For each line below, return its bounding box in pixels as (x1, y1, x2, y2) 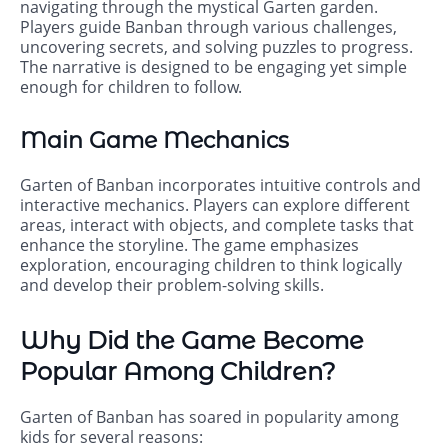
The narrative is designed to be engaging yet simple (20, 56, 407, 79)
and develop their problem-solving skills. (20, 274, 324, 297)
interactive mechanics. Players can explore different (20, 194, 410, 217)
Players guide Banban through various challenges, (20, 16, 397, 39)
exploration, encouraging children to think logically (20, 254, 402, 277)
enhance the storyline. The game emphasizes (20, 234, 359, 257)
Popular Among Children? (20, 357, 336, 387)
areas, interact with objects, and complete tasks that (20, 214, 414, 237)
